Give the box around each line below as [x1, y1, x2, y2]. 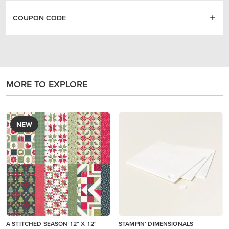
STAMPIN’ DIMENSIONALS [119, 220, 194, 227]
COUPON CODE [13, 13, 66, 22]
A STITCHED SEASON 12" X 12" [6, 220, 97, 227]
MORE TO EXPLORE [6, 78, 87, 89]
